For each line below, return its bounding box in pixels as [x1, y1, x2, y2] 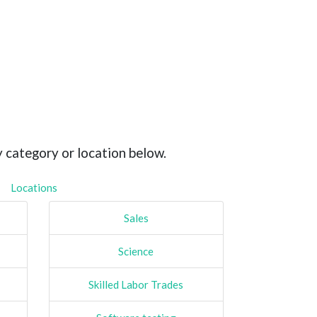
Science [118, 244, 154, 258]
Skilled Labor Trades [88, 277, 184, 291]
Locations [11, 180, 58, 194]
